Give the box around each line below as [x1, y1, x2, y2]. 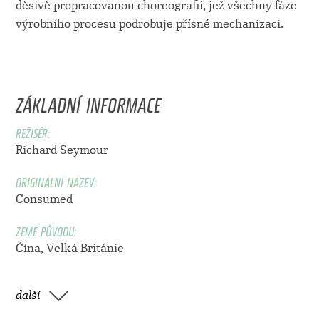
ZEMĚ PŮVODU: [15, 217, 76, 241]
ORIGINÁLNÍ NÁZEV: [15, 168, 96, 192]
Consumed [15, 192, 73, 206]
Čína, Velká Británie [15, 241, 124, 255]
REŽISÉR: [15, 119, 50, 142]
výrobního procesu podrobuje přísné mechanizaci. [15, 16, 283, 31]
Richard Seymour [15, 142, 108, 157]
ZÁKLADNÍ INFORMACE [15, 83, 161, 119]
